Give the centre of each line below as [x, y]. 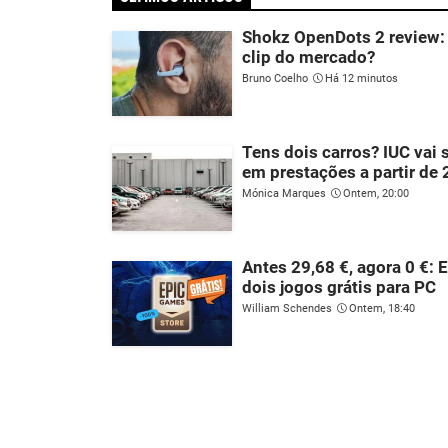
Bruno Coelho [275, 78]
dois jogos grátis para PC [339, 286]
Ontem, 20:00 [376, 193]
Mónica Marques [284, 193]
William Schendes [287, 308]
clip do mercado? [308, 56]
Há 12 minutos [361, 78]
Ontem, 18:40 [382, 308]
